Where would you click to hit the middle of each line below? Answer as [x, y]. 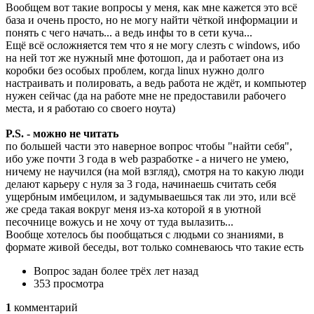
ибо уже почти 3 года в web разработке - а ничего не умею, [147, 158]
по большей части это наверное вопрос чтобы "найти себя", [149, 146]
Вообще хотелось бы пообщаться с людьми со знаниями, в [145, 234]
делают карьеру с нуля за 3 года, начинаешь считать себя [141, 184]
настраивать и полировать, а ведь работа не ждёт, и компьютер [156, 83]
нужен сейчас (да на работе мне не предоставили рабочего [146, 95]
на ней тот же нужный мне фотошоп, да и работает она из [144, 57]
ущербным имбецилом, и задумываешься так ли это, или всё [151, 196]
